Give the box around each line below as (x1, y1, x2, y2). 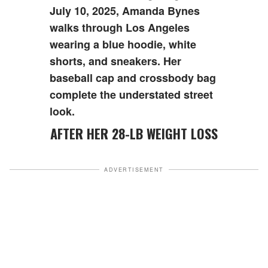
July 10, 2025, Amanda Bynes (50, 2, 200, 19)
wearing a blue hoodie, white (50, 36, 197, 52)
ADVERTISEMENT (104, 165, 164, 173)
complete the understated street (50, 86, 214, 102)
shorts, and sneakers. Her (50, 53, 182, 69)
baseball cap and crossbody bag (50, 69, 217, 86)
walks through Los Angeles (50, 19, 190, 35)
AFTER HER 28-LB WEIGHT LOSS (57, 123, 218, 143)
